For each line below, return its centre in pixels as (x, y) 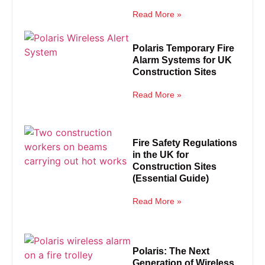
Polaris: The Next (171, 251)
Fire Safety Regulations (185, 143)
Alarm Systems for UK (182, 60)
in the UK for (161, 154)
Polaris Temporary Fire (183, 48)
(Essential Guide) (171, 178)
